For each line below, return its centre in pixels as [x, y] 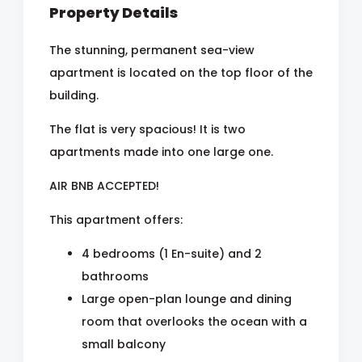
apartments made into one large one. [161, 152]
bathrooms [115, 276]
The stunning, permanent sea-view [152, 50]
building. [74, 95]
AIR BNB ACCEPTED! [104, 185]
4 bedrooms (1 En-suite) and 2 [172, 253]
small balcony [124, 344]
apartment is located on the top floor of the [181, 72]
